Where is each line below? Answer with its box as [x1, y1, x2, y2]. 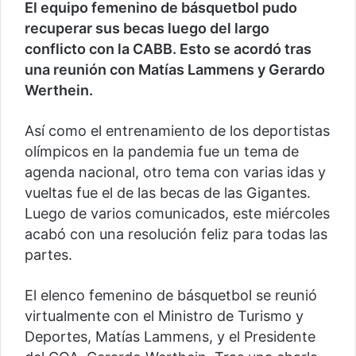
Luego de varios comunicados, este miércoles [25, 205, 330, 222]
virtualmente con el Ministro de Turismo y [25, 308, 304, 325]
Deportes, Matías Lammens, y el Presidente [25, 328, 315, 346]
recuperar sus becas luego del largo [25, 20, 269, 37]
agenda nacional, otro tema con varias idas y [25, 164, 326, 181]
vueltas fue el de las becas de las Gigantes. [25, 184, 311, 202]
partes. [25, 246, 72, 264]
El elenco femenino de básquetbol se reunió [25, 287, 317, 304]
